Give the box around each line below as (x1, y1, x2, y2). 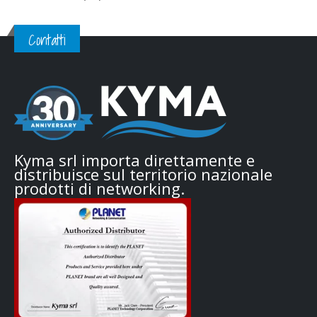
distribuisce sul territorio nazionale (14, 163, 272, 185)
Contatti (28, 28, 66, 52)
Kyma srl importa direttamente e (14, 149, 255, 171)
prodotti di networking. (14, 178, 185, 200)
